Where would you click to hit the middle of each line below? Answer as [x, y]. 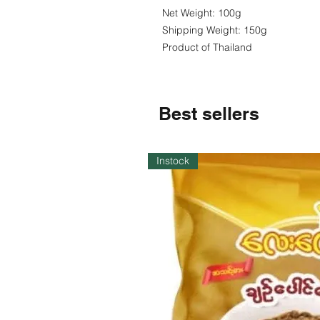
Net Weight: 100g [202, 13]
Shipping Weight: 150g [215, 30]
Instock [173, 161]
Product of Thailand [207, 47]
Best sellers [209, 114]
